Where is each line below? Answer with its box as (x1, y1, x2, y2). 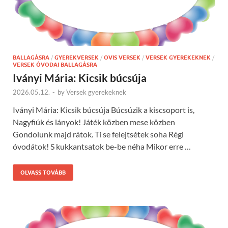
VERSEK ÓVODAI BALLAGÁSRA (13, 61, 97, 69)
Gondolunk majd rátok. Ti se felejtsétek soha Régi (13, 129, 184, 139)
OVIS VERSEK (104, 54, 140, 62)
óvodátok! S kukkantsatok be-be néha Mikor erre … (13, 141, 191, 152)
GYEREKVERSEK (54, 54, 99, 62)
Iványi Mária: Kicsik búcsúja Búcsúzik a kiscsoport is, (13, 105, 194, 115)
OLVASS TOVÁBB (20, 169, 66, 177)
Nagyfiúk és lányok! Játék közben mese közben (13, 117, 175, 127)
